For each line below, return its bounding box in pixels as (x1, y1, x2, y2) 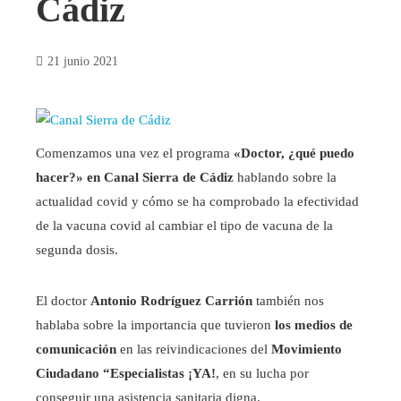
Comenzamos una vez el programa (36, 146, 234, 160)
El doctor (36, 294, 90, 308)
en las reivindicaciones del (116, 342, 271, 356)
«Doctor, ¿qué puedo (234, 146, 354, 160)
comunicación (36, 342, 116, 356)
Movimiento (271, 342, 342, 356)
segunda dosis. (36, 243, 118, 257)
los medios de (275, 318, 353, 332)
